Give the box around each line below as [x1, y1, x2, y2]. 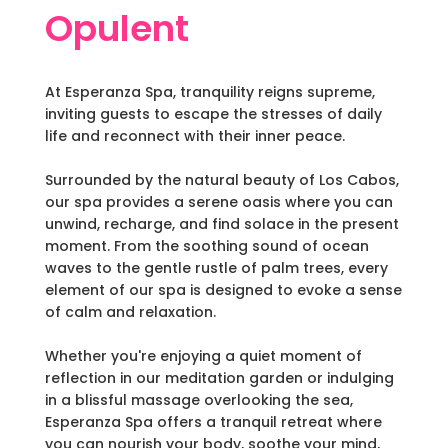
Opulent [44, 3, 189, 55]
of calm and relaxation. [44, 302, 216, 323]
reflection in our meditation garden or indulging [44, 368, 394, 389]
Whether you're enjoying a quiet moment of [44, 346, 362, 367]
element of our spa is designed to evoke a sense [44, 280, 402, 301]
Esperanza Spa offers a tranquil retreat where [44, 412, 382, 433]
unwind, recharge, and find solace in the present [44, 214, 399, 235]
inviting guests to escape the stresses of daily [44, 104, 382, 125]
